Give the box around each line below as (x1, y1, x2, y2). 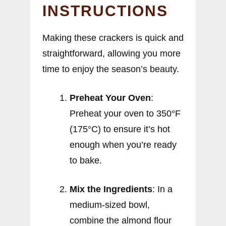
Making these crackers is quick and (42, 33, 184, 43)
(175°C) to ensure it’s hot (70, 124, 170, 135)
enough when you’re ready (70, 140, 177, 150)
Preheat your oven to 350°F (70, 108, 181, 119)
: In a (152, 184, 173, 195)
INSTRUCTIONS (42, 3, 168, 20)
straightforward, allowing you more (42, 48, 181, 59)
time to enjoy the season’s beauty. (42, 64, 179, 75)
